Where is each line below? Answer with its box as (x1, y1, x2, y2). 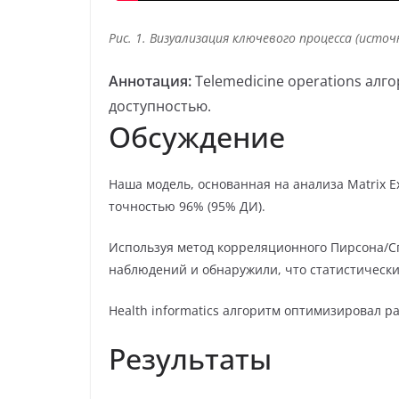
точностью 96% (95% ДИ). (109, 197, 265, 215)
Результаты (109, 338, 272, 378)
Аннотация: (109, 70, 191, 91)
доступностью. (109, 95, 211, 116)
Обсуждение (109, 117, 285, 156)
